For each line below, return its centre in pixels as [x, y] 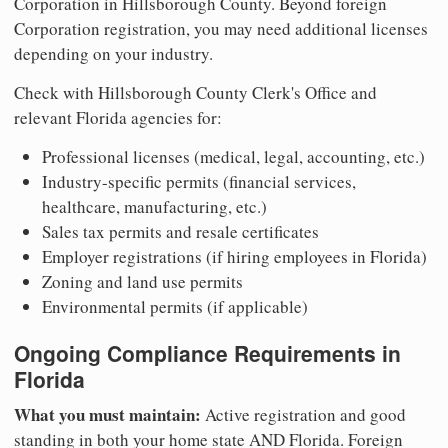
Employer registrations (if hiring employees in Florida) [234, 256]
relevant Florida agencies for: [118, 117]
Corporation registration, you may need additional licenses [221, 28]
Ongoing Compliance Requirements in [207, 352]
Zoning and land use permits [142, 281]
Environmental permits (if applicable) [175, 306]
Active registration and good [303, 415]
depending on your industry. [113, 53]
